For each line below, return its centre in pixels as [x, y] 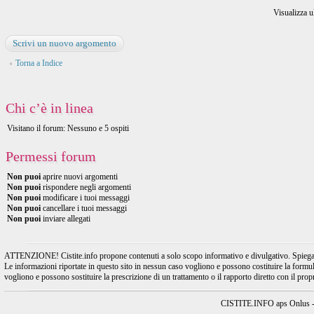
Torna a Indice [39, 63]
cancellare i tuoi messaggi [84, 208]
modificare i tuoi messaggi [85, 198]
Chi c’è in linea [49, 108]
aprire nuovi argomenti [79, 177]
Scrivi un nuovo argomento [64, 43]
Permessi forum [51, 156]
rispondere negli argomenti [86, 187]
